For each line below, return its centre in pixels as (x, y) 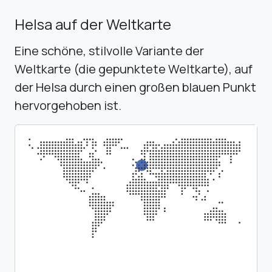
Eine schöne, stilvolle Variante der (109, 50)
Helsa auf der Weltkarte (93, 24)
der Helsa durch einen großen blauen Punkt (135, 87)
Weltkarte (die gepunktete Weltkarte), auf (134, 69)
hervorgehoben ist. (68, 105)
